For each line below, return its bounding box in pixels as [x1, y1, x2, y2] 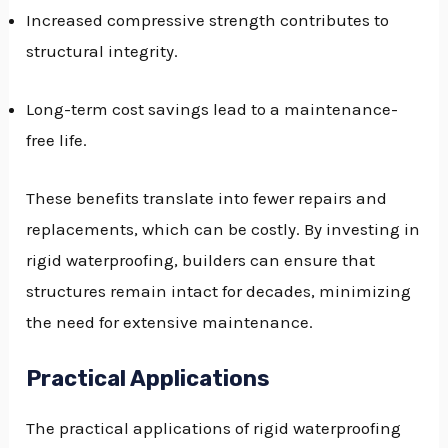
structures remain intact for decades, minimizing [26, 281, 412, 302]
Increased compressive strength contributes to [26, 9, 390, 30]
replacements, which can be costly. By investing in [26, 219, 421, 240]
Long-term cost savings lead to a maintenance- [26, 98, 399, 119]
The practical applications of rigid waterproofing [26, 418, 402, 439]
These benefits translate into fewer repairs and [26, 188, 388, 209]
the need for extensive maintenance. [26, 312, 314, 333]
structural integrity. [26, 40, 179, 61]
